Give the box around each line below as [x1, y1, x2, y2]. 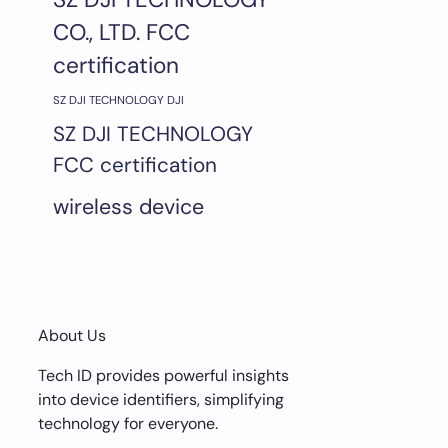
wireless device [53, 193, 204, 221]
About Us [38, 325, 106, 346]
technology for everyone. [38, 413, 218, 434]
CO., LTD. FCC [53, 18, 190, 47]
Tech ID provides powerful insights [38, 365, 289, 386]
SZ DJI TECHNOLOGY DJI [53, 93, 184, 108]
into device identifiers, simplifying [38, 389, 284, 410]
